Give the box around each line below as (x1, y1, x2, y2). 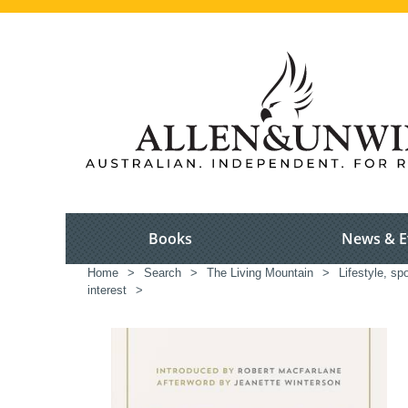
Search (144, 266, 181, 280)
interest (87, 283, 127, 298)
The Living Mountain (207, 266, 313, 280)
